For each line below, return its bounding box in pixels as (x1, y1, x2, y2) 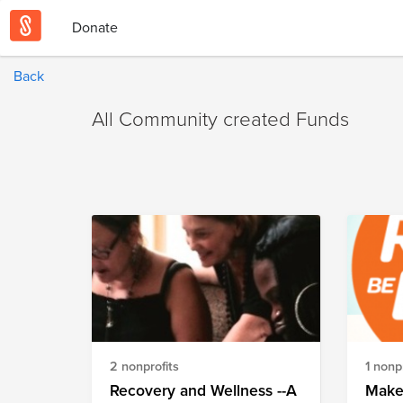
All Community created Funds (92, 104, 349, 132)
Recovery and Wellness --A (110, 378, 297, 401)
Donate (72, 17, 118, 37)
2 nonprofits (110, 355, 179, 375)
